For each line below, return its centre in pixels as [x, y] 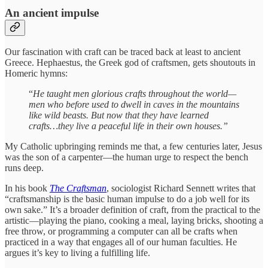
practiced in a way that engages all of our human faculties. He [121, 242]
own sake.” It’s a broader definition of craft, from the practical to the [133, 210]
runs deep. [24, 168]
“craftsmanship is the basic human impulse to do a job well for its [127, 199]
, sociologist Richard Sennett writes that [181, 188]
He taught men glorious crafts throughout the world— [135, 94]
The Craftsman [78, 188]
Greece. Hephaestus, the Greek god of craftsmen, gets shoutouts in [130, 63]
